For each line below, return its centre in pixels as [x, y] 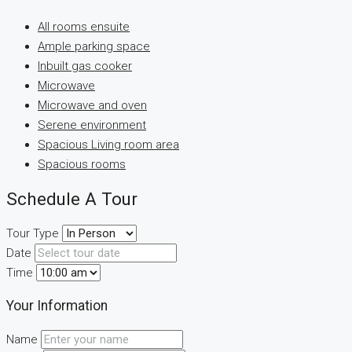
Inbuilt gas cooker [85, 66]
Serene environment [92, 125]
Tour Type [33, 233]
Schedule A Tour [72, 199]
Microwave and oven [92, 106]
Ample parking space [94, 47]
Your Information [57, 306]
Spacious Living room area [108, 145]
